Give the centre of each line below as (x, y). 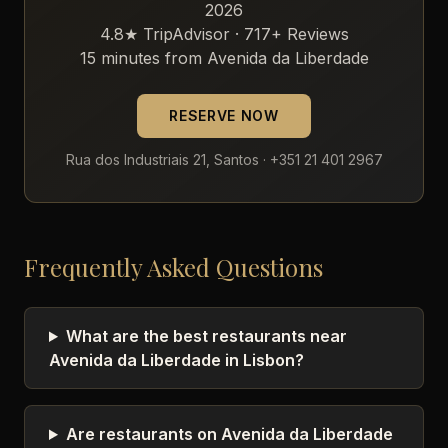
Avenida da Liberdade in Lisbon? (176, 360)
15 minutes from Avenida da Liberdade (224, 58)
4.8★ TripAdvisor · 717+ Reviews (224, 34)
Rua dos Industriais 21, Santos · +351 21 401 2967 (224, 159)
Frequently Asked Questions (173, 267)
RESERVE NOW (224, 115)
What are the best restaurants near (206, 336)
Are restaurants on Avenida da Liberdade (229, 434)
